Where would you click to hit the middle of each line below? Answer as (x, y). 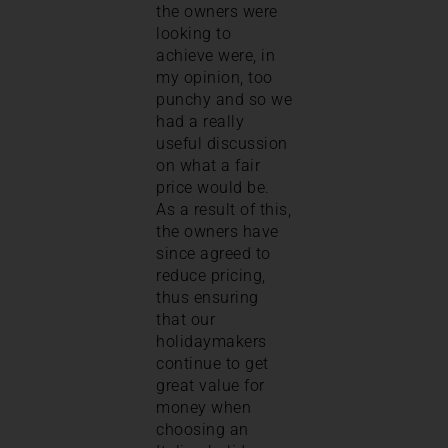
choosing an (202, 429)
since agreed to (213, 253)
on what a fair (208, 165)
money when (203, 407)
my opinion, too (214, 77)
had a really (200, 121)
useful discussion (222, 143)
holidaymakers (211, 341)
